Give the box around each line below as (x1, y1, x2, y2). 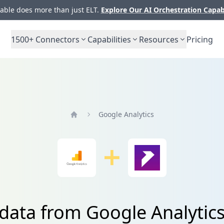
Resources (139, 33, 178, 45)
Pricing (186, 33, 213, 45)
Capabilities (87, 33, 131, 45)
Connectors (33, 33, 79, 45)
